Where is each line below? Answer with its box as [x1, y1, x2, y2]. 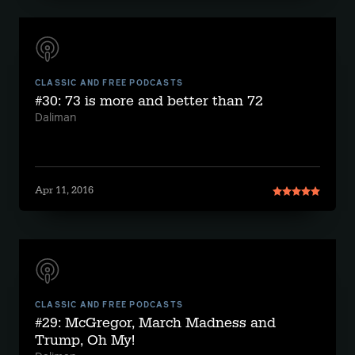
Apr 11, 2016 [35, 184, 94, 197]
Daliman [35, 113, 76, 124]
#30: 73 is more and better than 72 [35, 92, 263, 110]
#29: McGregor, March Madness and [35, 314, 276, 332]
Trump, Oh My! [35, 331, 135, 349]
